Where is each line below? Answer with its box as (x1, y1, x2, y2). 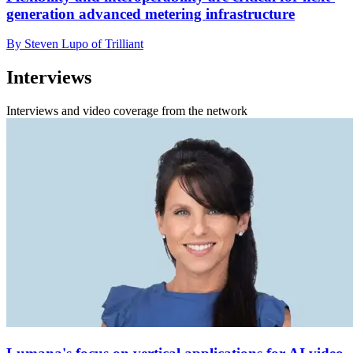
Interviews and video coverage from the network (6, 104, 247, 118)
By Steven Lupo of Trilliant (6, 37, 143, 51)
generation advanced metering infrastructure (6, 5, 295, 22)
